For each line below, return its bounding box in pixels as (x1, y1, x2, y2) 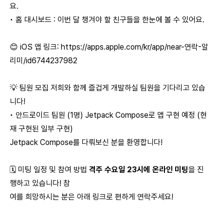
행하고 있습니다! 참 (10, 179, 70, 188)
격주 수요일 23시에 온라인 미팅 (87, 165, 188, 174)
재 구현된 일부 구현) (10, 124, 73, 133)
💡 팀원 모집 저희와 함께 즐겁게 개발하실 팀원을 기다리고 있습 (10, 83, 205, 92)
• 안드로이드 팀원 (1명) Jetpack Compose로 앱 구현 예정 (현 (10, 110, 207, 120)
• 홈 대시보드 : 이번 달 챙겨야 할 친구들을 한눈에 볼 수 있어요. (10, 15, 204, 24)
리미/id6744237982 (10, 56, 77, 65)
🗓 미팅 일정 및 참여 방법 (10, 165, 87, 174)
